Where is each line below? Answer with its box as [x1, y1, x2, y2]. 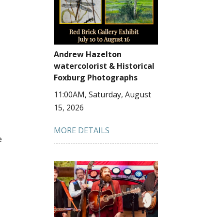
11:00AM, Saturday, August [54, 89, 151, 100]
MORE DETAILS [54, 124, 109, 136]
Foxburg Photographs [54, 72, 138, 83]
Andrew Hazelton [54, 48, 122, 60]
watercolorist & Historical [54, 60, 155, 71]
